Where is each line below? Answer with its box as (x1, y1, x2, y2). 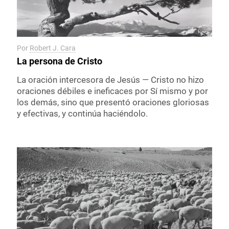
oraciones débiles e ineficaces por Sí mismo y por (17, 85, 208, 96)
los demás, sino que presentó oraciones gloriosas (17, 97, 209, 107)
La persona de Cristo (17, 55, 102, 66)
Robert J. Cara (30, 43, 76, 52)
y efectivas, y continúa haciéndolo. (17, 108, 148, 119)
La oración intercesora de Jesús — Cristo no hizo (17, 74, 204, 85)
